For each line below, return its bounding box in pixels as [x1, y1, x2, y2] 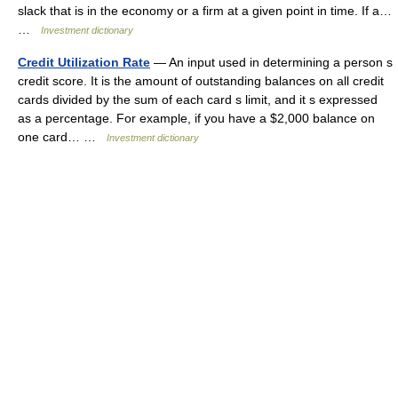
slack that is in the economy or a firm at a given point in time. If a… [18, 4, 392, 18]
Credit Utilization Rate [18, 55, 150, 69]
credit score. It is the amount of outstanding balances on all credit [18, 74, 384, 88]
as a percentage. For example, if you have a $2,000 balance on [18, 111, 375, 125]
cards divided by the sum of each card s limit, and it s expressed [18, 92, 378, 107]
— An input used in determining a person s [150, 55, 393, 69]
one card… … [18, 130, 107, 144]
